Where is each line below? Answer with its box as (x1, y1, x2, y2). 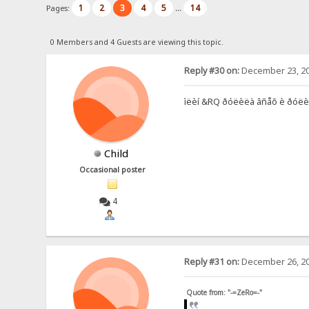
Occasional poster (79, 164, 146, 175)
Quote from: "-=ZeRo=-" (186, 288, 262, 298)
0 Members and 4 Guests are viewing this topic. (50, 37, 223, 47)
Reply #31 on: (183, 256, 239, 268)
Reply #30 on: (183, 64, 239, 77)
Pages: (46, 2, 72, 13)
